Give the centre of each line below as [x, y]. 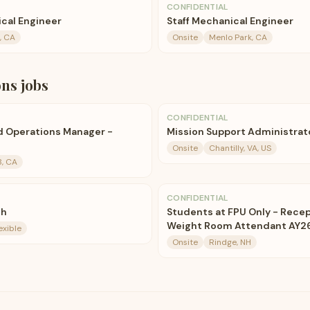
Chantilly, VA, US [240, 148]
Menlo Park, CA [238, 37]
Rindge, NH [230, 242]
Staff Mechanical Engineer [230, 21]
